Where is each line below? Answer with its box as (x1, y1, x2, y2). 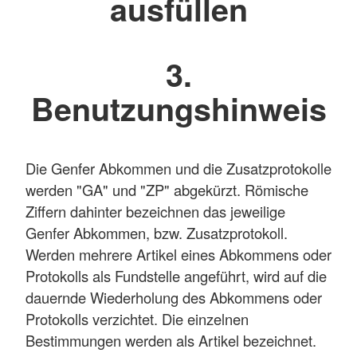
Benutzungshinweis (30, 86, 327, 131)
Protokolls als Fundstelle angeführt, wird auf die (25, 265, 327, 286)
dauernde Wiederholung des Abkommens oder (25, 286, 322, 308)
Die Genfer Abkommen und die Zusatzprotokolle (25, 157, 331, 178)
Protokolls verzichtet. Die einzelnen (25, 308, 249, 329)
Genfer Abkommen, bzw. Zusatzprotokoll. (25, 222, 288, 243)
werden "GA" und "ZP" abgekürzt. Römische (25, 178, 308, 200)
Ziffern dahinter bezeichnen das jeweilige (25, 200, 285, 222)
